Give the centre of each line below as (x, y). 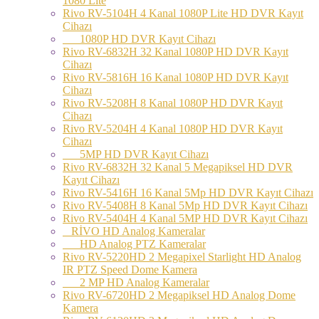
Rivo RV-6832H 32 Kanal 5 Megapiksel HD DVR (178, 167)
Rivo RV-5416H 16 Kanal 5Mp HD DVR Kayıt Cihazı (188, 192)
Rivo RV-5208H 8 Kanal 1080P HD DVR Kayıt (173, 103)
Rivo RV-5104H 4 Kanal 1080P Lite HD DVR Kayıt (183, 13)
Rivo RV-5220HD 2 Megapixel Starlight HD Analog (182, 256)
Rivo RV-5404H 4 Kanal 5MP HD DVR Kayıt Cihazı (185, 218)
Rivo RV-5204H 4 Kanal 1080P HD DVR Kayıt (173, 128)
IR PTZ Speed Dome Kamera (130, 269)
